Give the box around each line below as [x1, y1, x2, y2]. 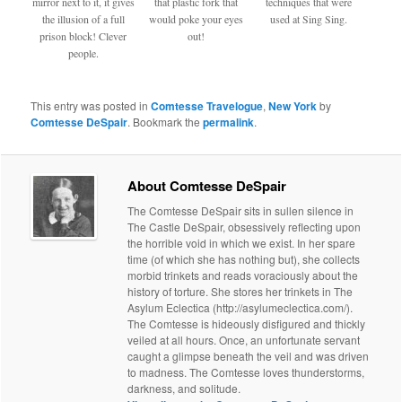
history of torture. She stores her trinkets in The [127, 283, 354, 299]
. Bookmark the [127, 114, 204, 130]
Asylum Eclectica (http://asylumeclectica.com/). [127, 299, 354, 315]
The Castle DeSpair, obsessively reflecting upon [127, 218, 362, 234]
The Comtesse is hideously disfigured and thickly [127, 315, 366, 331]
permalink [203, 114, 255, 131]
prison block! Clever [39, 28, 127, 43]
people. [67, 45, 99, 60]
